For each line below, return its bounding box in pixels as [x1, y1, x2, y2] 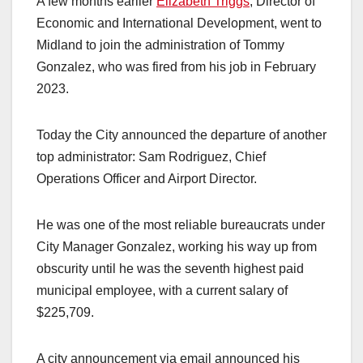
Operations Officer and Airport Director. [36, 172, 257, 186]
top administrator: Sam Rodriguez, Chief [36, 150, 266, 164]
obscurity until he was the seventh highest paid [36, 262, 304, 276]
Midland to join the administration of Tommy [36, 38, 284, 53]
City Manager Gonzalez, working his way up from [36, 240, 317, 254]
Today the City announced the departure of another [36, 128, 327, 143]
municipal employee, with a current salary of [36, 284, 288, 298]
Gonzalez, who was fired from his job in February [36, 60, 316, 75]
